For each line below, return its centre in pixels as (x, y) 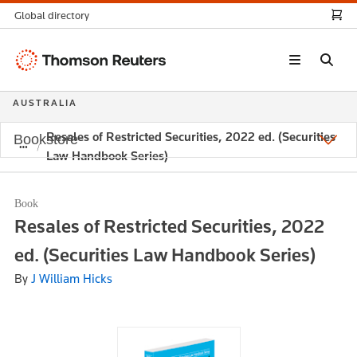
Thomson (39, 58)
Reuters (35, 77)
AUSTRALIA (45, 103)
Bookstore (46, 139)
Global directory (52, 16)
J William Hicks (72, 279)
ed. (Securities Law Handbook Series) (165, 255)
